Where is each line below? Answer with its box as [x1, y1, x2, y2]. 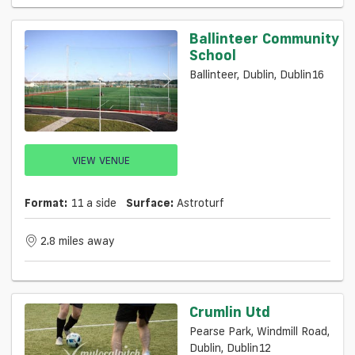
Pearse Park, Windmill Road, [189, 324, 330, 339]
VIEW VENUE [72, 153, 130, 166]
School [189, 44, 236, 64]
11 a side [67, 196, 116, 211]
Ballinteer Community [189, 28, 339, 48]
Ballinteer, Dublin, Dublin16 [189, 67, 324, 82]
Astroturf [177, 196, 224, 211]
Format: [25, 196, 67, 211]
